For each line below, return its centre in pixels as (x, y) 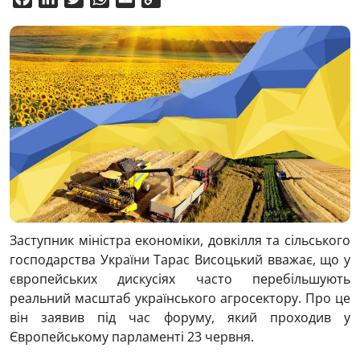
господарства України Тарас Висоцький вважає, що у (180, 259)
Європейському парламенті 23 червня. (132, 336)
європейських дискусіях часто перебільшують (180, 278)
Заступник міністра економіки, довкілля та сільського (180, 240)
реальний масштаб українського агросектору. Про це (180, 298)
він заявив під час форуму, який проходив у (180, 317)
